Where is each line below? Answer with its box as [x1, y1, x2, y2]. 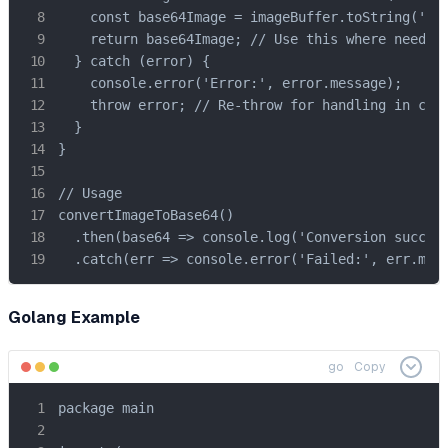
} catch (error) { [58, 52, 210, 69]
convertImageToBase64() [58, 206, 234, 223]
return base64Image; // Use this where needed [58, 30, 442, 47]
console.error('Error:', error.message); [58, 74, 402, 91]
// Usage [58, 184, 122, 201]
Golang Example [8, 307, 140, 327]
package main [58, 399, 154, 416]
